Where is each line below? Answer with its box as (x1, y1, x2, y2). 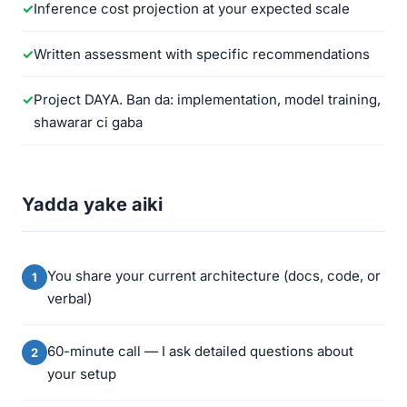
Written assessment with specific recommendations (34, 45, 370, 63)
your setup (47, 365, 116, 382)
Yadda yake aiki (22, 194, 163, 215)
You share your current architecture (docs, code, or (47, 267, 381, 284)
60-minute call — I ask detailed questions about (47, 342, 353, 360)
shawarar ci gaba (34, 114, 143, 131)
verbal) (47, 290, 92, 307)
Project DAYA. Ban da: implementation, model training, (34, 91, 381, 108)
